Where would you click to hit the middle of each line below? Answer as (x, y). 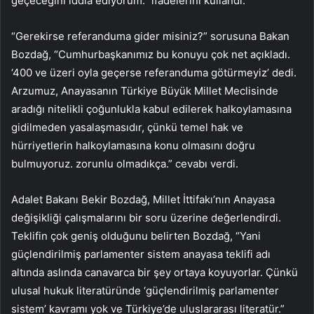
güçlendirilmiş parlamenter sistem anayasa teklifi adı (141, 254)
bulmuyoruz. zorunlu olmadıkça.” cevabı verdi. (125, 163)
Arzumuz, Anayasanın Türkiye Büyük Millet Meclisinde (145, 90)
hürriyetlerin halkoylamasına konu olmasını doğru (133, 145)
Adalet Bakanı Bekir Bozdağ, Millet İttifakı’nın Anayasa (143, 199)
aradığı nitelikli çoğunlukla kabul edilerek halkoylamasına (151, 109)
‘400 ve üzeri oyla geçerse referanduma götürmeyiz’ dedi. (154, 72)
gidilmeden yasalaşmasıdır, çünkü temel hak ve (127, 127)
